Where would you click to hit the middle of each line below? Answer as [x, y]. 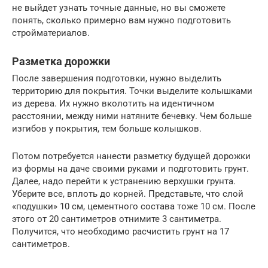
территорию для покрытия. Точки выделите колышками [132, 91]
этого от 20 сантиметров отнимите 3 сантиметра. [117, 219]
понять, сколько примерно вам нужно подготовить [121, 21]
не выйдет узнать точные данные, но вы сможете [119, 8]
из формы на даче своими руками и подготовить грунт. [130, 169]
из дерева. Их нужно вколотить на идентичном [113, 104]
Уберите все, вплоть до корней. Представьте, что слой [128, 194]
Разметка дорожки [61, 62]
